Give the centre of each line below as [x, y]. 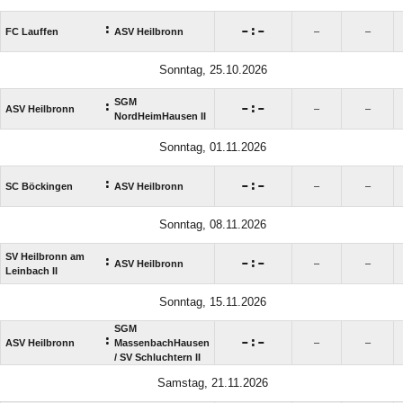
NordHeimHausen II [160, 116]
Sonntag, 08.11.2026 [213, 224]
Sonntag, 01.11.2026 [213, 147]
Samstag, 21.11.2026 [213, 382]
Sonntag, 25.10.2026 [213, 69]
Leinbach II [31, 270]
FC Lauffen [32, 31]
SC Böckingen [39, 186]
